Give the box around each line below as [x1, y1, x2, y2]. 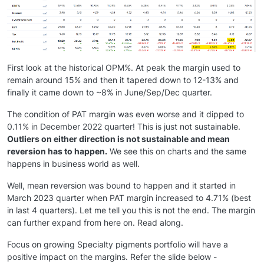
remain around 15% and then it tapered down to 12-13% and [7, 74, 239, 85]
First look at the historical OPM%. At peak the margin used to [7, 62, 240, 72]
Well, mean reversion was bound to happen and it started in [7, 180, 236, 190]
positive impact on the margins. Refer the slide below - [7, 251, 217, 262]
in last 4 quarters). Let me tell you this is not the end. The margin [7, 204, 255, 215]
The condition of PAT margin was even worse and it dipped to [7, 108, 244, 119]
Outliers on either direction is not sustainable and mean [7, 133, 230, 144]
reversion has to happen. [7, 146, 107, 156]
